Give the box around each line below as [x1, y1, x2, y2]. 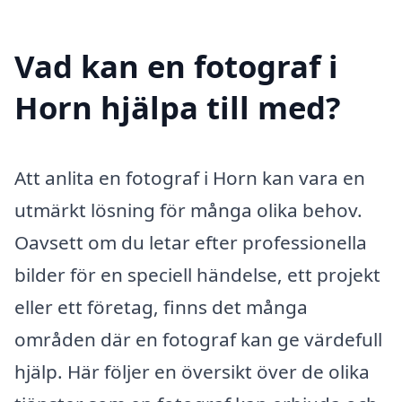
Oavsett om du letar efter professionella [14, 229, 367, 255]
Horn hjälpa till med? [14, 85, 341, 128]
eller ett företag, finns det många [14, 293, 308, 319]
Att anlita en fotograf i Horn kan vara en [14, 164, 365, 190]
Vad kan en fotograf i [14, 44, 338, 87]
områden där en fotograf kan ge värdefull [14, 326, 382, 352]
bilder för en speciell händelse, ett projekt [14, 261, 380, 287]
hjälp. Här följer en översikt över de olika [14, 358, 370, 384]
